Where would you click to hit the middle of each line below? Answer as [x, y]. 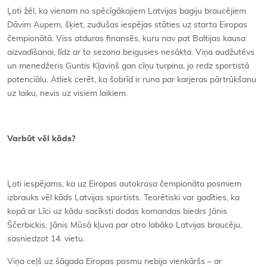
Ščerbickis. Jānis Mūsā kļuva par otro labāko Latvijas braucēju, [125, 225]
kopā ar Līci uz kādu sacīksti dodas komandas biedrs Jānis [117, 211]
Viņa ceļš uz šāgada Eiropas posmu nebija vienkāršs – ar [114, 261]
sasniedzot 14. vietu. [46, 239]
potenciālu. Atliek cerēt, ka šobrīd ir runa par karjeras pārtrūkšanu [132, 80]
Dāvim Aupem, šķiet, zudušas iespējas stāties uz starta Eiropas [127, 25]
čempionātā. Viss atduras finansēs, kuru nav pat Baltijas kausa [126, 38]
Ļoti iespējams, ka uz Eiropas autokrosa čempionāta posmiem [124, 184]
